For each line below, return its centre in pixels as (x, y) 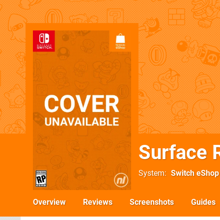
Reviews (98, 202)
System (151, 173)
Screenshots (152, 202)
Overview (49, 202)
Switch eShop (195, 173)
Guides (203, 202)
